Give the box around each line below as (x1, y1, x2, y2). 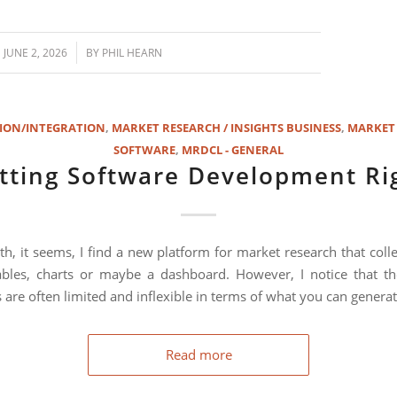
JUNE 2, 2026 (3, 44, 67, 60)
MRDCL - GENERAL (182, 141, 284, 158)
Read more (165, 346, 232, 364)
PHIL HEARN (101, 44, 162, 60)
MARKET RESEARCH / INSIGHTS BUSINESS (112, 119, 341, 136)
